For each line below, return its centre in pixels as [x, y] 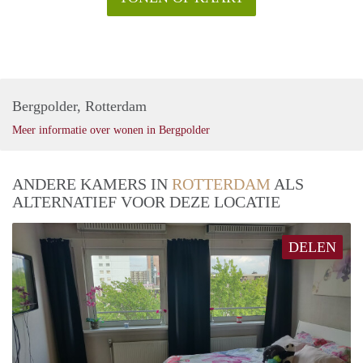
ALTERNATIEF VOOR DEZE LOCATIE [146, 201]
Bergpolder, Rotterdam [79, 106]
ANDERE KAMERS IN [92, 184]
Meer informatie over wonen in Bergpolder [111, 130]
